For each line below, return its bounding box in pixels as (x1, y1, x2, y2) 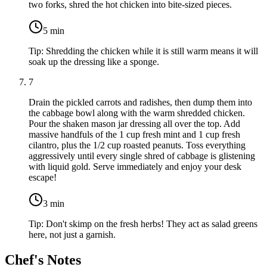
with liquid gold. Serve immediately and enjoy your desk (29, 162, 241, 172)
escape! (29, 172, 57, 183)
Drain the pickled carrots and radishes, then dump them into (29, 97, 252, 108)
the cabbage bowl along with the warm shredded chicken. (29, 108, 245, 119)
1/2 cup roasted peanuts (93, 140, 181, 151)
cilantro (29, 140, 57, 151)
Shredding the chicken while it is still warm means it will (46, 46, 258, 57)
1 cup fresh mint (119, 129, 180, 140)
